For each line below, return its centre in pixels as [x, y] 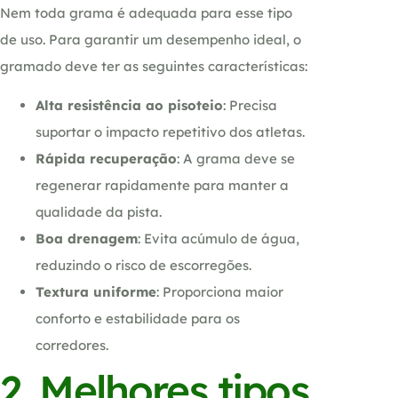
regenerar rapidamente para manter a [162, 185]
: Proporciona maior [220, 291]
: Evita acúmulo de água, [219, 238]
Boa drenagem [87, 238]
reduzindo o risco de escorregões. [143, 265]
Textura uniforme [96, 291]
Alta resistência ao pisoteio [129, 105]
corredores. [72, 345]
